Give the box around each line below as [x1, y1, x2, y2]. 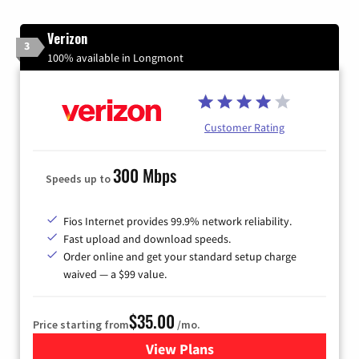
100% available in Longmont [47, 50, 184, 65]
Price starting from [33, 317, 129, 333]
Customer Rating [204, 119, 284, 135]
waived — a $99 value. [63, 267, 167, 282]
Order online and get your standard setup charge [63, 249, 296, 264]
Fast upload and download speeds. [63, 232, 231, 247]
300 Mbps [113, 163, 176, 188]
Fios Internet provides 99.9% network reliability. [63, 214, 292, 229]
